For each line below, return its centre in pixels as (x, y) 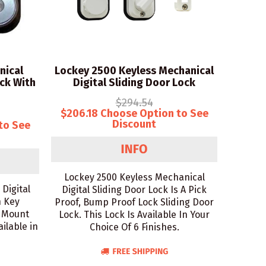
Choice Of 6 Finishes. (134, 227)
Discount (134, 124)
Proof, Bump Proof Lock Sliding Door (134, 202)
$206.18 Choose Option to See (134, 113)
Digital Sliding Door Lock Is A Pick (134, 190)
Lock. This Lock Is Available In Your (134, 215)
